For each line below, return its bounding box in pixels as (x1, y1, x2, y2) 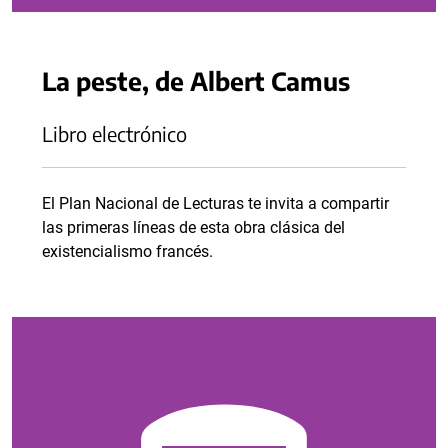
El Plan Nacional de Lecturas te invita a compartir (42, 194, 389, 213)
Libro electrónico (42, 121, 187, 146)
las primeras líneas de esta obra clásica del (42, 218, 345, 237)
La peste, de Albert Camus (42, 65, 350, 96)
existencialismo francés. (42, 242, 213, 261)
